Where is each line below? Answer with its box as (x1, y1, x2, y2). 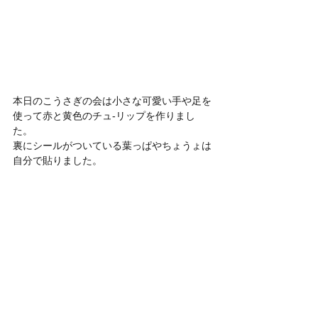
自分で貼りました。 (13, 155, 102, 166)
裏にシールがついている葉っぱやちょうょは (13, 140, 212, 151)
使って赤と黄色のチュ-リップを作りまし (13, 110, 195, 121)
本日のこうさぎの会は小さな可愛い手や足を (13, 95, 212, 106)
